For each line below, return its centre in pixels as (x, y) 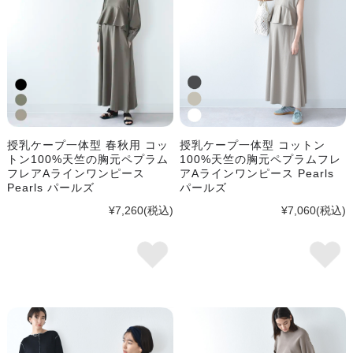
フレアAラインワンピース (76, 173)
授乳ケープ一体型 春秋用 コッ (87, 145)
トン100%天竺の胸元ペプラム (87, 159)
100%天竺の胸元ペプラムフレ (261, 159)
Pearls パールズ (50, 187)
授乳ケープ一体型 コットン (253, 145)
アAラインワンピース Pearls (257, 173)
